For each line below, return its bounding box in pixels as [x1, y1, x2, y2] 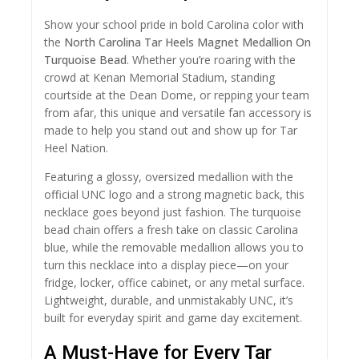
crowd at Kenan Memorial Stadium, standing [44, 70, 275, 86]
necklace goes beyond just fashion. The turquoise [44, 204, 301, 220]
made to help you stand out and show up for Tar [44, 123, 297, 139]
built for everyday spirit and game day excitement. [44, 310, 302, 326]
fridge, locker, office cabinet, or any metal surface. [44, 275, 305, 291]
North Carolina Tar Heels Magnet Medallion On [64, 34, 311, 50]
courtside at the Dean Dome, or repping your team [44, 87, 309, 103]
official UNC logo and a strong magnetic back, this [44, 187, 305, 203]
